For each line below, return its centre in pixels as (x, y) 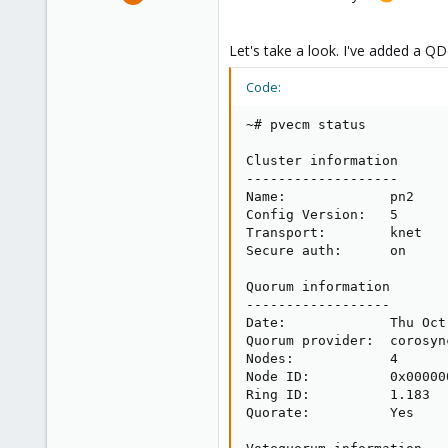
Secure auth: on (326, 250)
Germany (179, 85)
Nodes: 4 (322, 358)
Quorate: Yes (330, 412)
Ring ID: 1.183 (338, 394)
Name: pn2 (330, 196)
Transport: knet (334, 232)
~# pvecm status (306, 124)
